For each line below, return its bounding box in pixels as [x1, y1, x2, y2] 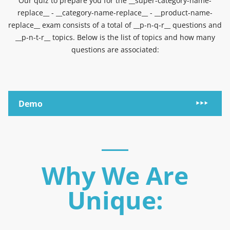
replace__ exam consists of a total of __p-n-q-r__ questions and [8, 20, 222, 30]
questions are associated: [71, 44, 159, 54]
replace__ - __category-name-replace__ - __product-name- [17, 7, 213, 17]
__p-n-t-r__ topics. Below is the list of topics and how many [15, 32, 215, 42]
